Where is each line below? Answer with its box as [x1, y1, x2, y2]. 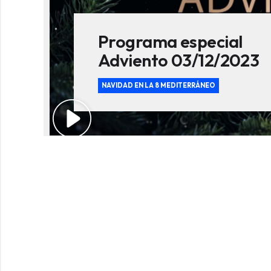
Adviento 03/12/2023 [98, 50, 260, 71]
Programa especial [98, 31, 243, 53]
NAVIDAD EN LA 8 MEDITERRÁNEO [102, 81, 215, 90]
